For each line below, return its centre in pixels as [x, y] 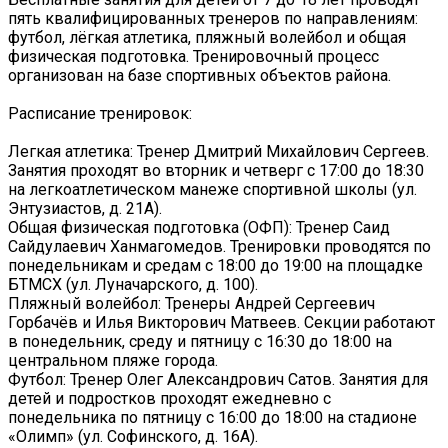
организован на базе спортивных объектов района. [199, 76]
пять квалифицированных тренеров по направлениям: [213, 19]
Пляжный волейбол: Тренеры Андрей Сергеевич [191, 304]
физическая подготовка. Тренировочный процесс [193, 57]
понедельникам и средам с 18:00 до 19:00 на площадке [215, 266]
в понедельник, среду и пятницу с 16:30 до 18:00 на [200, 342]
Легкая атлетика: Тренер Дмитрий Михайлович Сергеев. [218, 152]
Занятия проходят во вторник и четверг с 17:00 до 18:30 [216, 171]
